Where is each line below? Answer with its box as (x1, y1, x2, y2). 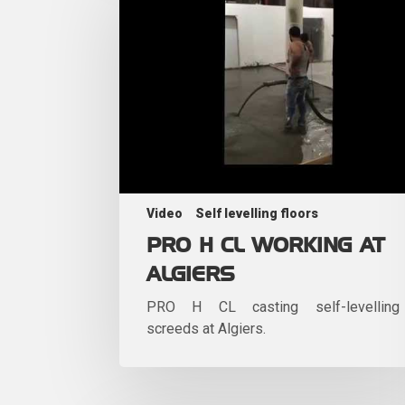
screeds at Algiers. (146, 319, 277, 337)
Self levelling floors (195, 205, 318, 221)
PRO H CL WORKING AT (146, 235, 385, 256)
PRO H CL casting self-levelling (146, 297, 400, 316)
